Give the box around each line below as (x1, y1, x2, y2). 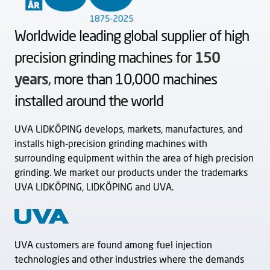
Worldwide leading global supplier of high (14, 30, 249, 45)
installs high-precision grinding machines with (14, 139, 207, 149)
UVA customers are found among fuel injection (14, 240, 212, 251)
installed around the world (14, 95, 163, 110)
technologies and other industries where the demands (14, 255, 244, 265)
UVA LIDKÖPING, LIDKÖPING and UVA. (14, 183, 174, 193)
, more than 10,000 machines (48, 73, 217, 88)
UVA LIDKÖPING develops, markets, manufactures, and (14, 125, 243, 135)
